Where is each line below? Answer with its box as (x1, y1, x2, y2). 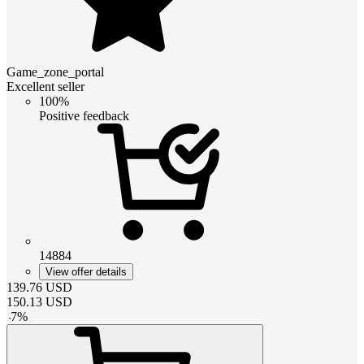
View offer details (45, 265, 127, 278)
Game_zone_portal (6, 64, 104, 79)
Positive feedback (39, 108, 129, 123)
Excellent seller (6, 79, 84, 93)
